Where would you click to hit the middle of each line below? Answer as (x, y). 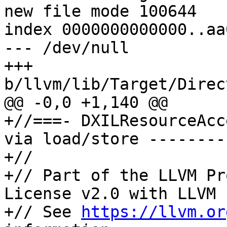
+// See (43, 212)
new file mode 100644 (100, 11)
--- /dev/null (67, 48)
